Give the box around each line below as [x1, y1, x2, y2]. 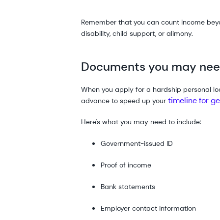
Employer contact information [101, 203, 196, 213]
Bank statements [101, 182, 156, 191]
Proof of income [101, 160, 152, 169]
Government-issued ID [101, 138, 173, 148]
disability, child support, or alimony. [81, 28, 193, 38]
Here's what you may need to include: [81, 117, 202, 126]
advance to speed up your [81, 96, 168, 105]
